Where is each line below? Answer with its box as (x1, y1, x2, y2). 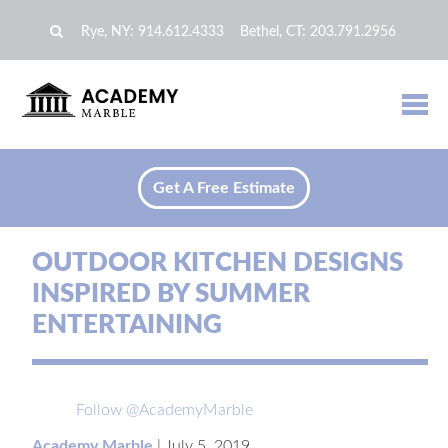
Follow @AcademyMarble (76, 401, 253, 418)
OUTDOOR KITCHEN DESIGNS (32, 249, 403, 276)
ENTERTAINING (32, 311, 222, 338)
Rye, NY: (81, 25, 138, 39)
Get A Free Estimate (153, 179, 295, 196)
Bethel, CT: (240, 25, 310, 39)
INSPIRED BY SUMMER (32, 280, 310, 307)
